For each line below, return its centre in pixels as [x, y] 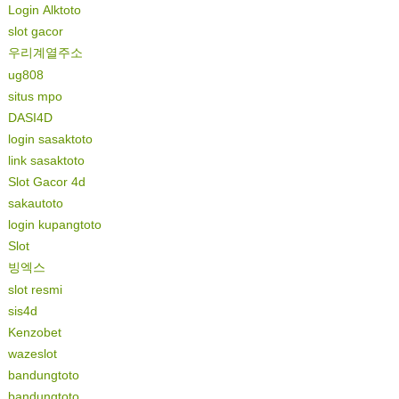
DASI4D [30, 118]
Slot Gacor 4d [46, 182]
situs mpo [35, 97]
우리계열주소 [45, 53]
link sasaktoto [46, 161]
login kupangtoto [54, 225]
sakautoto [35, 204]
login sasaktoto [50, 139]
